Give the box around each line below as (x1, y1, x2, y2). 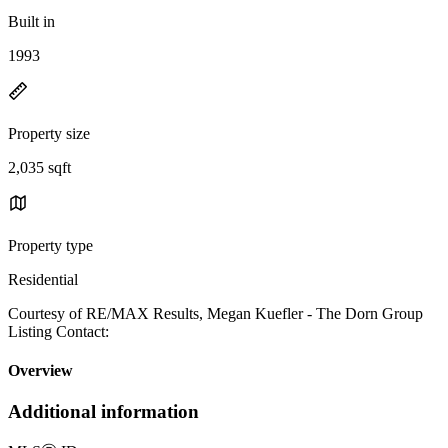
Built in (8, 12, 55, 30)
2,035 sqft (8, 158, 71, 176)
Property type (8, 236, 93, 254)
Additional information (8, 401, 199, 423)
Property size (8, 124, 90, 142)
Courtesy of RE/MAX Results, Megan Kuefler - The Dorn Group (8, 304, 423, 322)
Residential (8, 270, 78, 288)
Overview (8, 362, 73, 380)
